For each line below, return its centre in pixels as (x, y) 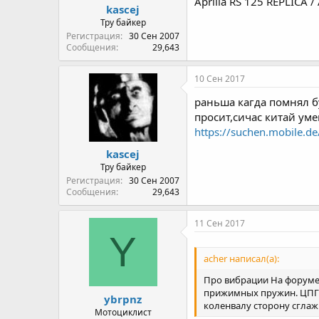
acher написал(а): (241, 259)
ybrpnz (123, 299)
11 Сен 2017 (220, 223)
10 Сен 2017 (220, 78)
